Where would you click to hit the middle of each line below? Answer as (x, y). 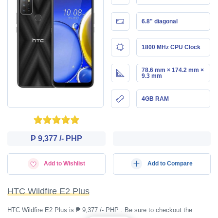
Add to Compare (170, 163)
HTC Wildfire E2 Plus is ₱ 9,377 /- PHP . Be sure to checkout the (100, 210)
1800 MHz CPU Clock (171, 47)
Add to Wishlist (64, 163)
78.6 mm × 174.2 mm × (173, 70)
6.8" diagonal (159, 21)
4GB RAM (155, 99)
